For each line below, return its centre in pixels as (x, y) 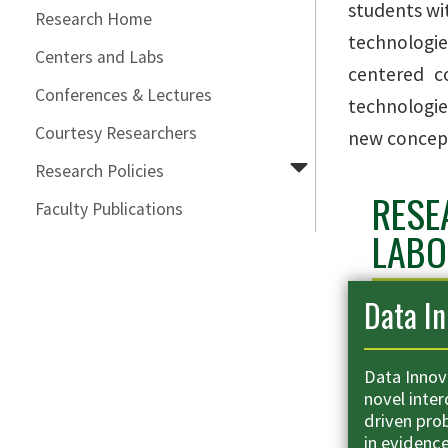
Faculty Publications (109, 209)
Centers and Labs (99, 57)
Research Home (93, 19)
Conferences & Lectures (123, 95)
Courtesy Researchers (116, 133)
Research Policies (99, 171)
